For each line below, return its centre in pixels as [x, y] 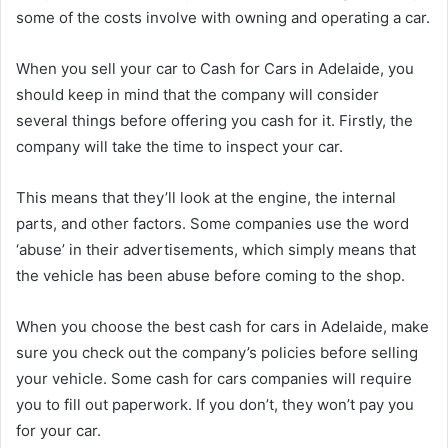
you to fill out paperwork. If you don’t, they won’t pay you [215, 404]
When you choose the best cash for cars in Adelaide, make [222, 326]
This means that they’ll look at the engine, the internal [206, 197]
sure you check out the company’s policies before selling [217, 352]
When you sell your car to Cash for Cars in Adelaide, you [215, 68]
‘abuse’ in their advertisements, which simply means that [216, 249]
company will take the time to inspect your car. [181, 146]
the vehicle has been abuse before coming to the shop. [210, 275]
